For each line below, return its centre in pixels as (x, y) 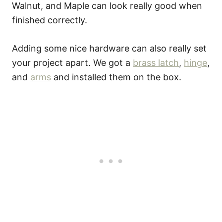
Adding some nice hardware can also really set (109, 48)
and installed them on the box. (116, 77)
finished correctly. (50, 20)
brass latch (156, 62)
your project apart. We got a (72, 62)
